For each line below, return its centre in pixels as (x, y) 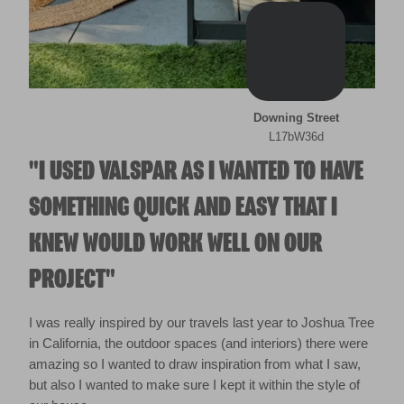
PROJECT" (72, 279)
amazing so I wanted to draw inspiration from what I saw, (195, 363)
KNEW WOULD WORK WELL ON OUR (175, 243)
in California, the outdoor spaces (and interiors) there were (198, 343)
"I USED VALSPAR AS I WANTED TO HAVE (196, 171)
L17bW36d (296, 136)
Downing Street (296, 117)
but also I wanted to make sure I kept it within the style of (194, 384)
